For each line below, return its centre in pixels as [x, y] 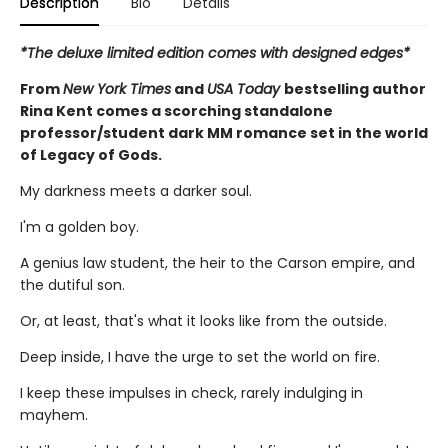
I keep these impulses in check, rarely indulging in [191, 392]
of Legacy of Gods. [91, 154]
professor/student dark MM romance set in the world [224, 132]
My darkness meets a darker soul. [136, 190]
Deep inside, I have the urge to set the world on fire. [200, 356]
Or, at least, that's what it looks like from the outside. [203, 320]
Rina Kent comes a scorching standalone [176, 110]
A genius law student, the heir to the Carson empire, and [217, 262]
